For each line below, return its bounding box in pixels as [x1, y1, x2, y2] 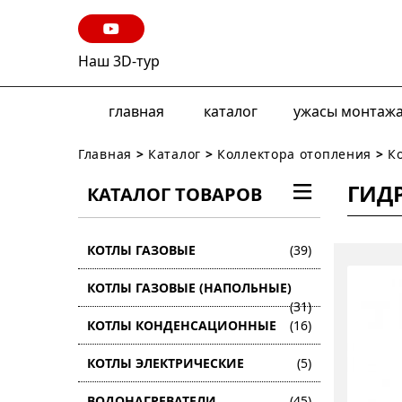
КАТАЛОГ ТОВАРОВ [87, 182, 262, 206]
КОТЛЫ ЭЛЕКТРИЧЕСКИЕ [87, 354, 244, 371]
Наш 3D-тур [78, 51, 160, 71]
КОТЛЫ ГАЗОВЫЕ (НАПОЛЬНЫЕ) [87, 279, 292, 296]
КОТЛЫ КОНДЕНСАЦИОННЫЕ [87, 317, 276, 334]
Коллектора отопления [217, 145, 372, 162]
